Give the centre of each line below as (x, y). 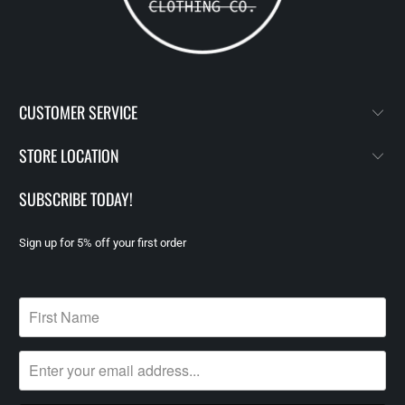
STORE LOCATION (70, 155)
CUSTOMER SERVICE (79, 112)
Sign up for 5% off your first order (103, 242)
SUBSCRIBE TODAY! (76, 198)
